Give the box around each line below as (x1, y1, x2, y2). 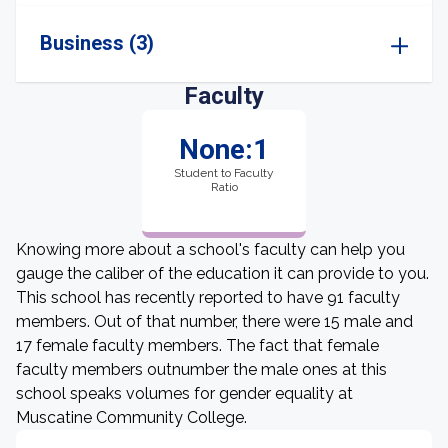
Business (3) (40, 31, 154, 55)
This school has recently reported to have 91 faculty (16, 288, 400, 307)
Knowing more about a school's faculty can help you (16, 240, 405, 259)
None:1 (179, 133, 269, 166)
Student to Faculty (174, 166, 274, 180)
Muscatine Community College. (16, 408, 247, 427)
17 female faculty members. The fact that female (16, 336, 379, 355)
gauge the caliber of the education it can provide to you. (16, 264, 429, 283)
